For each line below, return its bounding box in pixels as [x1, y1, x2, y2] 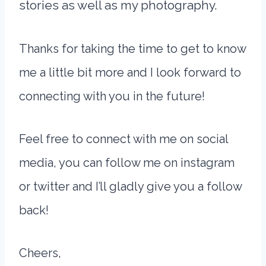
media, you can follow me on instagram [19, 156, 235, 170]
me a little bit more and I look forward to [19, 65, 241, 80]
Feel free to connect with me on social [19, 132, 228, 146]
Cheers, [19, 246, 61, 260]
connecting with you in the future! [19, 89, 205, 103]
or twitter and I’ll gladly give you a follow [19, 179, 242, 194]
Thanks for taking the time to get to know [19, 42, 246, 56]
